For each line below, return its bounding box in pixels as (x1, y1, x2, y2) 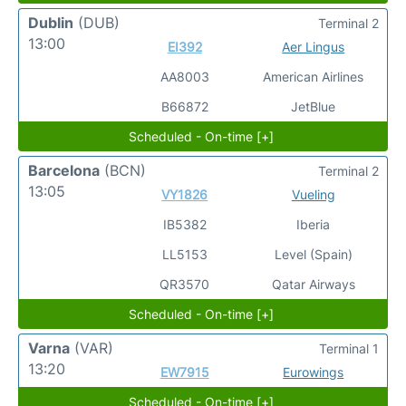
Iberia (296, 216, 331, 232)
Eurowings (283, 363, 344, 380)
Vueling (291, 186, 335, 202)
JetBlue (291, 98, 336, 114)
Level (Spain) (274, 246, 353, 262)
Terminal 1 (319, 340, 379, 356)
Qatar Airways (271, 275, 355, 292)
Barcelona (28, 160, 100, 179)
